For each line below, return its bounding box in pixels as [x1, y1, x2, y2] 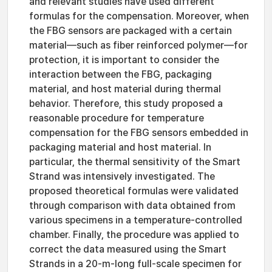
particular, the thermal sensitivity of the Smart [29, 156, 240, 168]
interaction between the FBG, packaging [29, 69, 212, 80]
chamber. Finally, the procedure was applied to [29, 229, 239, 240]
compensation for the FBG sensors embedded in [29, 127, 248, 138]
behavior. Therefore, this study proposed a [29, 98, 223, 109]
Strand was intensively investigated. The [29, 171, 215, 182]
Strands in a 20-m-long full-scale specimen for [29, 258, 242, 270]
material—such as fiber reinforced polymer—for [29, 39, 248, 51]
